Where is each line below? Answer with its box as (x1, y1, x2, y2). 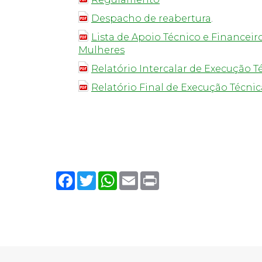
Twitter (96, 170, 130, 181)
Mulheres (78, 44, 125, 56)
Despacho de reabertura (91, 13, 211, 24)
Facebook (75, 170, 123, 181)
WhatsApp (117, 170, 170, 181)
